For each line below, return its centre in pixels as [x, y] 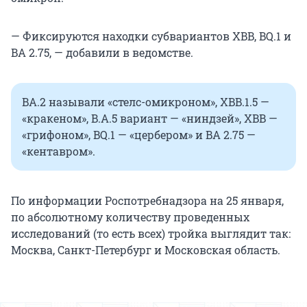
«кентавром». [59, 151]
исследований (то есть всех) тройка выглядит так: [151, 233]
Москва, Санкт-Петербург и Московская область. [146, 249]
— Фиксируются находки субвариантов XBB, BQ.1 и [151, 36]
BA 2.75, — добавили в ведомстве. [102, 52]
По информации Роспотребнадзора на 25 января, [147, 200]
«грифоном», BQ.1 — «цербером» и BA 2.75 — [139, 134]
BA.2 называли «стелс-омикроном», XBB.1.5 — [146, 101]
